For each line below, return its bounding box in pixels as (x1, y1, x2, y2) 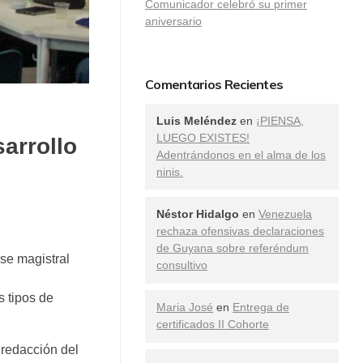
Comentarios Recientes (145, 75, 284, 92)
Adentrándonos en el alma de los (156, 148, 326, 162)
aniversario (145, 14, 202, 28)
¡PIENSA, (256, 114, 304, 128)
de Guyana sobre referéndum (156, 241, 309, 255)
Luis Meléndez (156, 114, 237, 128)
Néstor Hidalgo (156, 207, 239, 221)
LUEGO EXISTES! (156, 131, 250, 145)
